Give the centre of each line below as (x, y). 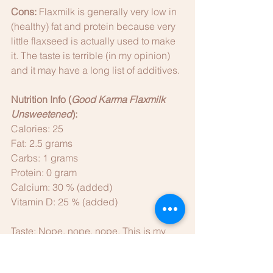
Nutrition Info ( (41, 99)
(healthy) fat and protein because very (94, 26)
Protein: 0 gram (44, 172)
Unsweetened (41, 114)
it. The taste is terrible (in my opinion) (92, 55)
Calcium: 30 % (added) (62, 187)
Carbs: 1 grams (44, 158)
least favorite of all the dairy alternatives (97, 245)
